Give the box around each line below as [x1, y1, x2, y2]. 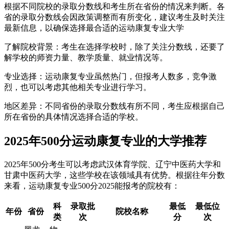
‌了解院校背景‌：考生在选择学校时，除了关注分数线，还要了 [4, 42, 225, 52]
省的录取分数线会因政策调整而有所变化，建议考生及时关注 [4, 13, 225, 22]
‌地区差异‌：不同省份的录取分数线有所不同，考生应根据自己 [4, 102, 225, 111]
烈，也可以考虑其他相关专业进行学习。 [4, 83, 151, 92]
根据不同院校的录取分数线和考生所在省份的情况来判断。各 [4, 2, 225, 11]
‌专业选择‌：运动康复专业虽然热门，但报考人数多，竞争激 [4, 72, 217, 81]
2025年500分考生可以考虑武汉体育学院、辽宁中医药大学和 [4, 160, 221, 169]
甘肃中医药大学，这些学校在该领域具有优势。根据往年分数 [4, 171, 225, 180]
